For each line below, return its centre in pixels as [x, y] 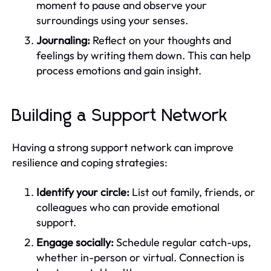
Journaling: [63, 40]
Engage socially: [75, 242]
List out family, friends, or [192, 192]
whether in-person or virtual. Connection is [140, 257]
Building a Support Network [120, 116]
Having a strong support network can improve [123, 147]
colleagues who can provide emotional [128, 207]
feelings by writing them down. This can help [143, 55]
